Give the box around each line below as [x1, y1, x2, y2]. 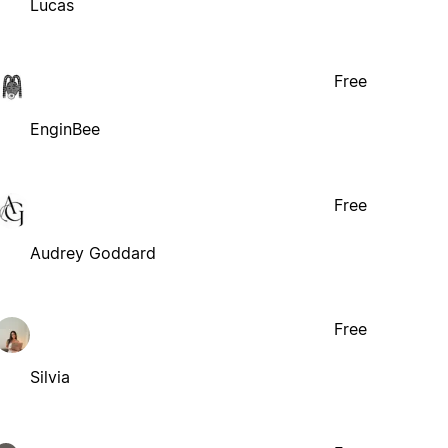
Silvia [30, 366, 71, 387]
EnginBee [30, 118, 101, 139]
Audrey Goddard [30, 242, 157, 263]
